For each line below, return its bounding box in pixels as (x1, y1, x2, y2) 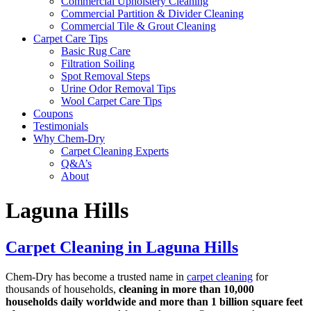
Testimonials (33, 120, 88, 133)
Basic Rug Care (61, 45, 131, 58)
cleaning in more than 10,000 (119, 283, 254, 296)
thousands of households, (6, 283, 119, 296)
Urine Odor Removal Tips (61, 83, 176, 95)
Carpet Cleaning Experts (61, 145, 169, 158)
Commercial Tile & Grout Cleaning (61, 20, 216, 33)
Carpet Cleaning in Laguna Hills (6, 238, 238, 257)
